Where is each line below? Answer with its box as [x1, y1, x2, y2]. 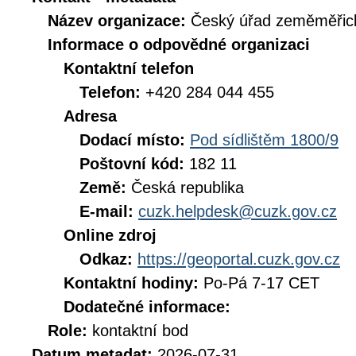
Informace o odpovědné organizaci [48, 36, 310, 53]
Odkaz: [79, 250, 137, 268]
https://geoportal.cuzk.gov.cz [137, 250, 340, 268]
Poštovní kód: [79, 155, 189, 172]
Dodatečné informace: [64, 298, 230, 315]
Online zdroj [64, 226, 157, 244]
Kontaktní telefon [64, 60, 194, 77]
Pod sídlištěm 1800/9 [190, 131, 339, 149]
